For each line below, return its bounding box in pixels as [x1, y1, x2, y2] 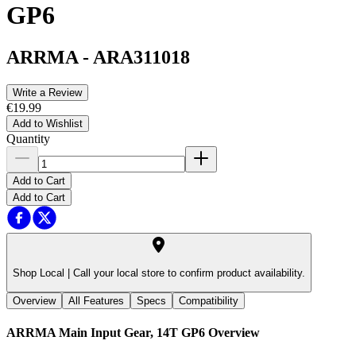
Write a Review [13, 87, 82, 99]
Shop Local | [13, 267, 70, 280]
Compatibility [179, 294, 238, 307]
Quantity [6, 132, 50, 146]
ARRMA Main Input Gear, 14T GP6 [6, 325, 205, 339]
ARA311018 [93, 47, 190, 68]
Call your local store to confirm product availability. [70, 267, 305, 280]
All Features [68, 294, 124, 307]
